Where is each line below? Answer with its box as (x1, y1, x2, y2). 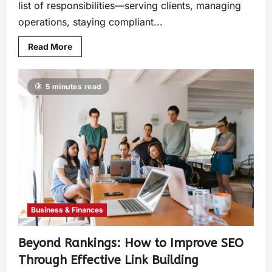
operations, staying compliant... (18, 15, 163, 28)
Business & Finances (31, 205, 103, 214)
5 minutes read (45, 81, 102, 91)
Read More (28, 41, 72, 52)
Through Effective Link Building (18, 253, 199, 267)
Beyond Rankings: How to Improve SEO (18, 236, 243, 250)
